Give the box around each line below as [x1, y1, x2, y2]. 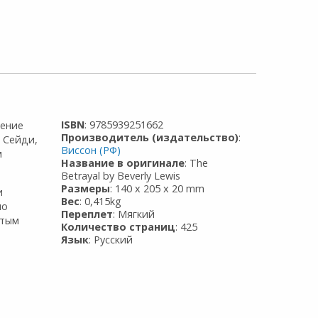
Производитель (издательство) [61, 130, 239, 144]
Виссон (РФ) [61, 143, 121, 157]
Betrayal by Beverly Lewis [61, 168, 181, 182]
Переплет [61, 207, 114, 221]
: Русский [89, 232, 133, 246]
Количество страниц [61, 219, 176, 234]
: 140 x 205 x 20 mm [110, 181, 205, 195]
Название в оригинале [61, 155, 185, 170]
